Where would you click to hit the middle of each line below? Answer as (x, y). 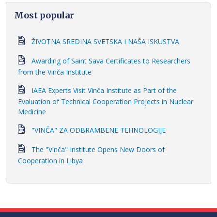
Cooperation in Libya (50, 161)
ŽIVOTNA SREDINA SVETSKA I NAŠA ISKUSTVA (105, 42)
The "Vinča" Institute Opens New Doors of (98, 150)
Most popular (44, 15)
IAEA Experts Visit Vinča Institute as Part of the (104, 91)
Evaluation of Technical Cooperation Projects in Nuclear (106, 102)
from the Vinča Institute (55, 72)
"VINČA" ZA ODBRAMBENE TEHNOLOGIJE (99, 130)
